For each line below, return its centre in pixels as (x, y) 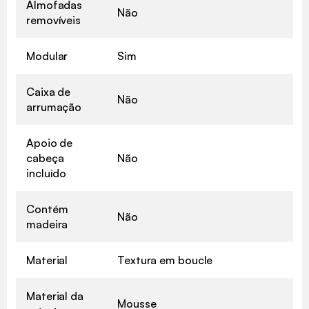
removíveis (54, 20)
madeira (47, 224)
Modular (47, 56)
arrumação (54, 107)
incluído (47, 173)
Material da (55, 296)
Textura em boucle (165, 260)
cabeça (45, 158)
